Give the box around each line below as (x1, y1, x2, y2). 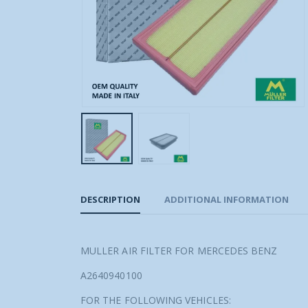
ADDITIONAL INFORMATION (164, 193, 289, 206)
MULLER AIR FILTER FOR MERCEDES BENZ (80, 244, 278, 258)
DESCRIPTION (80, 193, 140, 206)
